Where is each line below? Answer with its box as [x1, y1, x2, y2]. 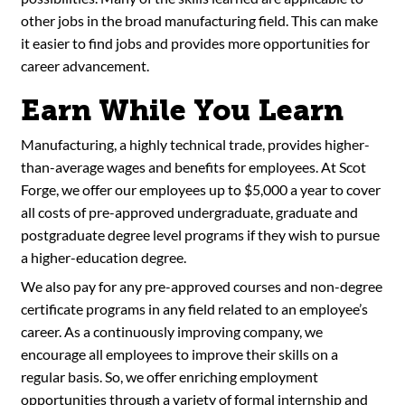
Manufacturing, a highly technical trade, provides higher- [20, 135, 370, 153]
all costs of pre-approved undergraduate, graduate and [20, 202, 358, 221]
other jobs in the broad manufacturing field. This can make [21, 12, 378, 30]
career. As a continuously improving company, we [20, 322, 323, 340]
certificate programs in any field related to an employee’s [20, 299, 368, 317]
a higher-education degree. [20, 248, 186, 266]
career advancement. [21, 57, 149, 75]
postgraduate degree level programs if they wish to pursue [20, 225, 380, 243]
